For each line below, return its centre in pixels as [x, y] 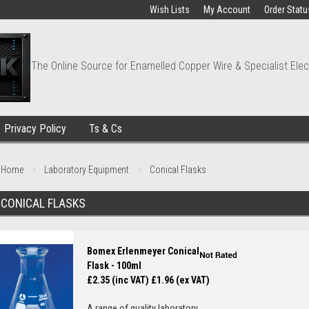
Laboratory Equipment [87, 170]
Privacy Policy [35, 129]
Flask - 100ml [114, 266]
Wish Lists [170, 10]
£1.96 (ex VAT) [180, 280]
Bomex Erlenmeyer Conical [143, 251]
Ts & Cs [106, 129]
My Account [227, 10]
